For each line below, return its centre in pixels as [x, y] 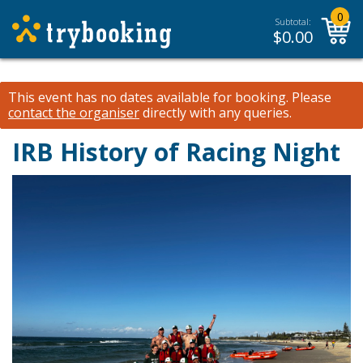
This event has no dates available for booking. [148, 97]
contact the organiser [74, 113]
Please [310, 97]
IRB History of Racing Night [176, 152]
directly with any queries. [216, 113]
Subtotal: [293, 21]
